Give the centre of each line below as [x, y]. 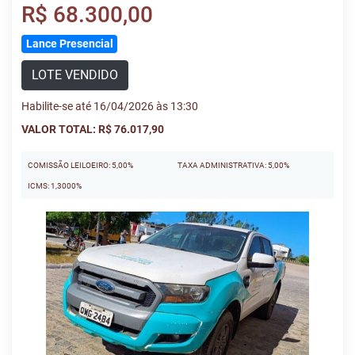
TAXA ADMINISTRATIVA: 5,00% [233, 165]
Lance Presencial [69, 44]
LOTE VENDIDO [75, 75]
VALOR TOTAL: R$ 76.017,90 [93, 129]
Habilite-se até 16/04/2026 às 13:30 [110, 106]
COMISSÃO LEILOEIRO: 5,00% [80, 165]
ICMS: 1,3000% [55, 186]
